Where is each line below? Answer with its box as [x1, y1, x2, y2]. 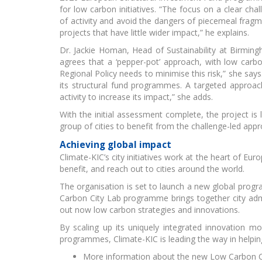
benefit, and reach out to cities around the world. [60, 163, 244, 174]
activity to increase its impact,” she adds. [60, 91, 213, 102]
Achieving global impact [60, 138, 171, 151]
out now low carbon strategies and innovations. [60, 204, 240, 215]
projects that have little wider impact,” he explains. [60, 26, 249, 38]
